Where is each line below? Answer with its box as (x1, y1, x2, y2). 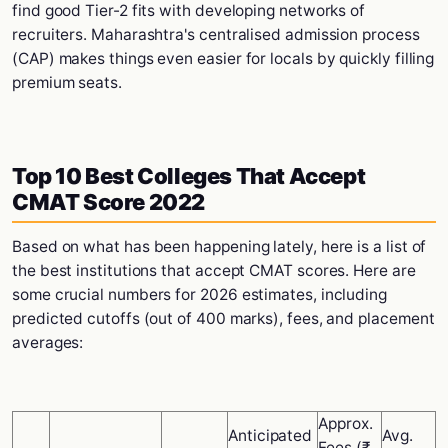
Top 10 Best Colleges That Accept (12, 163, 366, 189)
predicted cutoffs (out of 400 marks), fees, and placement (12, 309, 435, 328)
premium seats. (12, 73, 122, 92)
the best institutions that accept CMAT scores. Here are (12, 261, 416, 280)
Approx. (318, 414, 373, 433)
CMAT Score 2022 (12, 189, 206, 215)
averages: (12, 333, 84, 352)
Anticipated (228, 426, 313, 445)
